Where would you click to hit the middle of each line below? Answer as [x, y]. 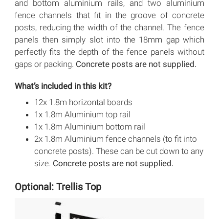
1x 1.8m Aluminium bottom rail [90, 127]
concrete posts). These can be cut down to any [119, 151]
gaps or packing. [45, 64]
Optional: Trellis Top [58, 187]
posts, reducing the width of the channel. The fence [109, 28]
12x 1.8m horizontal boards [83, 102]
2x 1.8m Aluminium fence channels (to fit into [116, 139]
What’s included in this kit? [63, 86]
